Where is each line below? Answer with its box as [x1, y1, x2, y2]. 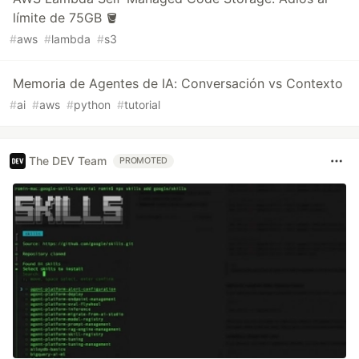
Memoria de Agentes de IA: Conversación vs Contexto [13, 75, 343, 91]
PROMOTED [119, 155, 168, 166]
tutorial [124, 97, 160, 111]
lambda [51, 31, 91, 46]
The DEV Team [29, 154, 107, 168]
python [74, 97, 111, 111]
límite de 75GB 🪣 [13, 9, 119, 26]
